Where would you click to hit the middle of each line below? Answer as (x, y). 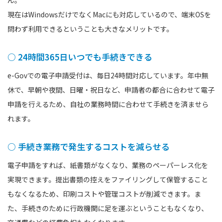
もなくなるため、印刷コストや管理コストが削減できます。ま (104, 194)
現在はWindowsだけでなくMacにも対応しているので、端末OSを (109, 14)
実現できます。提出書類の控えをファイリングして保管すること (108, 179)
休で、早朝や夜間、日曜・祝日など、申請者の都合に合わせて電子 (111, 89)
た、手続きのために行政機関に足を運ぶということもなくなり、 (108, 208)
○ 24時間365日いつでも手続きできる (80, 56)
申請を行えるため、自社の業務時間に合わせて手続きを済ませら (108, 104)
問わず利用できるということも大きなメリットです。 (90, 28)
